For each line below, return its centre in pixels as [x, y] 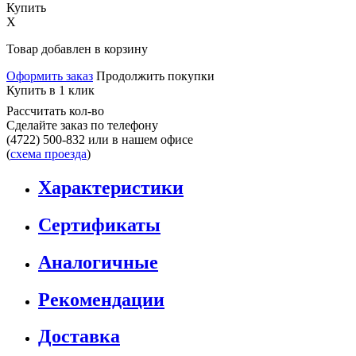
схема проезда [48, 153]
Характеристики [111, 187]
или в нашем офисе [139, 139]
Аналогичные [98, 262]
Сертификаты [99, 224]
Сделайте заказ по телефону [82, 125]
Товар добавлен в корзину [77, 48]
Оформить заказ [50, 75]
